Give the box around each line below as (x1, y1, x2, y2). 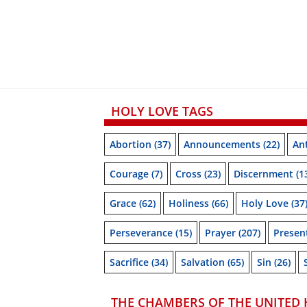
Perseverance (110, 226, 173, 240)
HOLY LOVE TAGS (111, 103, 213, 120)
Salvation (181, 256, 225, 269)
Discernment (234, 167, 293, 181)
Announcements (184, 138, 260, 151)
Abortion (110, 138, 151, 151)
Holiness (169, 197, 209, 210)
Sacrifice (110, 256, 149, 269)
